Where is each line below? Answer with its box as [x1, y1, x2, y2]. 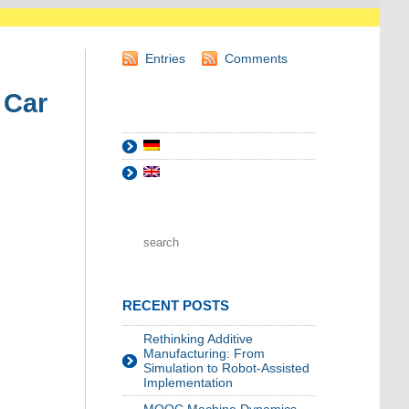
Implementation [143, 375, 233, 391]
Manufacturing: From [143, 346, 265, 362]
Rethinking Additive [143, 331, 253, 347]
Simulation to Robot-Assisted [143, 361, 309, 376]
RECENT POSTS [122, 298, 229, 314]
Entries [145, 51, 185, 67]
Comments [225, 51, 288, 67]
